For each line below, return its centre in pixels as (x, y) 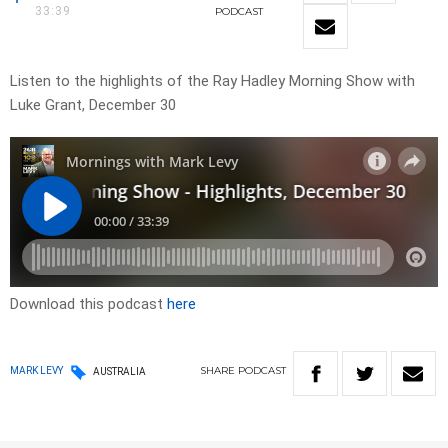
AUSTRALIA (119, 371)
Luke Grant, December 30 (93, 105)
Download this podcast (88, 304)
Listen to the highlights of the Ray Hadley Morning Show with (212, 81)
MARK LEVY (36, 371)
